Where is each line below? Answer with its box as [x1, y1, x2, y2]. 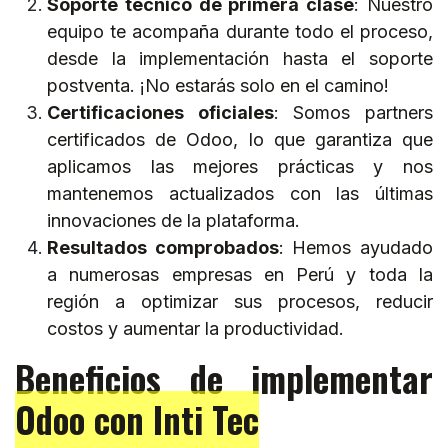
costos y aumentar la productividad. [47, 317, 344, 339]
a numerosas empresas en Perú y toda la [47, 263, 433, 285]
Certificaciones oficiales [47, 101, 274, 123]
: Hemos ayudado [278, 236, 434, 258]
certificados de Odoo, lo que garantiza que [47, 128, 433, 150]
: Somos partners [273, 101, 434, 123]
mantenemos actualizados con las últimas [47, 182, 433, 204]
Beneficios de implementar [15, 351, 433, 404]
